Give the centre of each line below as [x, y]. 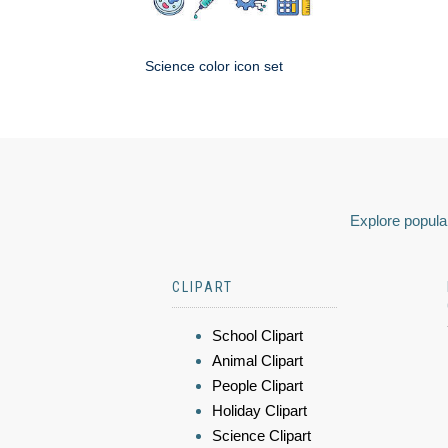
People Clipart [257, 386]
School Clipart [257, 336]
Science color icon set [214, 66]
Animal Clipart [257, 361]
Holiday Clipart [259, 411]
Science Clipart [261, 436]
